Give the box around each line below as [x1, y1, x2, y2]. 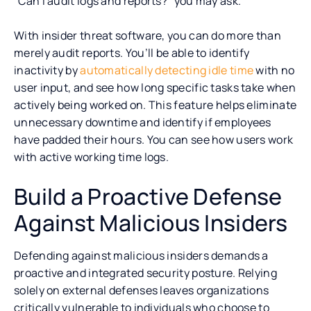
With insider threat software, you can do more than [14, 27, 281, 43]
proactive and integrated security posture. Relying [14, 264, 277, 280]
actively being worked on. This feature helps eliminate [14, 96, 297, 112]
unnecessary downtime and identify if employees [14, 114, 271, 130]
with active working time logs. [14, 149, 169, 165]
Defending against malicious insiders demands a [14, 247, 269, 263]
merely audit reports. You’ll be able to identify [14, 44, 250, 60]
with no [253, 62, 295, 78]
